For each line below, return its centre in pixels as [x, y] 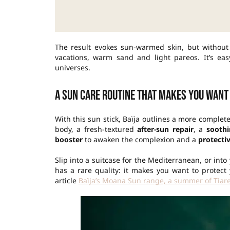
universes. [72, 67]
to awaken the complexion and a [140, 139]
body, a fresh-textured [96, 129]
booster [69, 139]
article [66, 180]
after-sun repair [165, 129]
